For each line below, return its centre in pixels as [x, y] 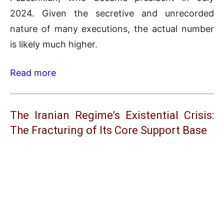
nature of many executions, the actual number [112, 28]
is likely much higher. [54, 44]
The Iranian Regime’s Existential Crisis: [112, 115]
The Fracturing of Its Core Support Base [108, 130]
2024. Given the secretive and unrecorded [112, 13]
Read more [33, 72]
